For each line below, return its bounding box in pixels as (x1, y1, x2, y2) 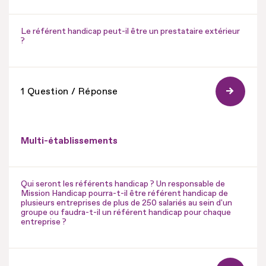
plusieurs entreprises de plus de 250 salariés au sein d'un (21, 197, 232, 208)
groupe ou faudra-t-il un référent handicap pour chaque (21, 207, 231, 217)
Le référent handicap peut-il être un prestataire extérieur (21, 26, 240, 36)
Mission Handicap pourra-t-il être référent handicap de (21, 188, 228, 198)
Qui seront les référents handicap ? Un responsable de (21, 178, 225, 189)
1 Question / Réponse (21, 85, 118, 97)
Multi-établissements (21, 134, 118, 147)
